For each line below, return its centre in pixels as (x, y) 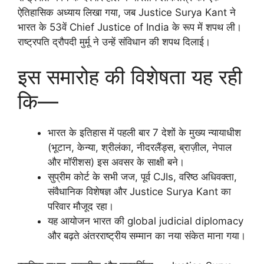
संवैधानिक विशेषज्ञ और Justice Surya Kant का (139, 192)
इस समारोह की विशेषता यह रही (130, 77)
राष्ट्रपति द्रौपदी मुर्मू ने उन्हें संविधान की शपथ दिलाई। (114, 42)
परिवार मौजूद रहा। (81, 207)
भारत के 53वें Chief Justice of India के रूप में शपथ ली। (130, 27)
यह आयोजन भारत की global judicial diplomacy (146, 221)
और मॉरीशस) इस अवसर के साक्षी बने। (116, 162)
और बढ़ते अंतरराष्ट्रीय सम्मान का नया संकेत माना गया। (147, 236)
